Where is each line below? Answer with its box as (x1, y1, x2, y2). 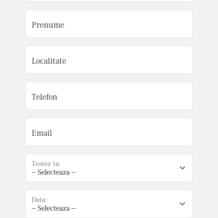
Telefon (32, 91, 57, 102)
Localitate (32, 55, 66, 66)
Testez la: (32, 158, 60, 168)
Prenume (32, 19, 64, 30)
